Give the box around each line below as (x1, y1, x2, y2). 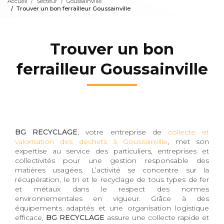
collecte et (167, 127, 209, 136)
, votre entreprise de (77, 127, 168, 136)
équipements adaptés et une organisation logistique (15, 203, 209, 212)
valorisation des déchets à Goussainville (15, 136, 168, 146)
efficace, (15, 212, 46, 222)
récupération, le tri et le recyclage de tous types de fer (15, 174, 209, 184)
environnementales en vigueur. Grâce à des (15, 193, 209, 203)
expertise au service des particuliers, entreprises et (15, 146, 209, 155)
